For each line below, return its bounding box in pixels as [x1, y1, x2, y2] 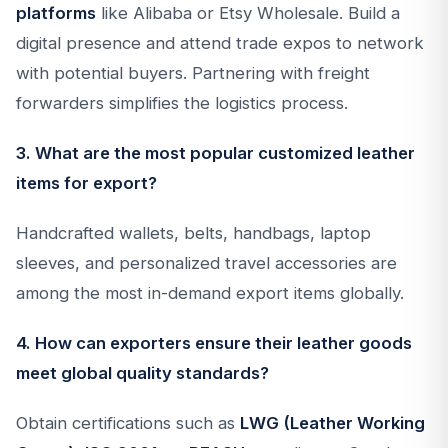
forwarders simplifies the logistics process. [16, 93, 348, 113]
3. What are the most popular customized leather [16, 143, 415, 163]
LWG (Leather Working [240, 413, 425, 433]
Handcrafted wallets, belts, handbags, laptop [16, 223, 371, 243]
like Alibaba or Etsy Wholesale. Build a [96, 3, 400, 23]
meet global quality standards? [16, 363, 269, 383]
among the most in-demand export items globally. [16, 283, 404, 303]
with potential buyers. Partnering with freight [16, 63, 370, 83]
